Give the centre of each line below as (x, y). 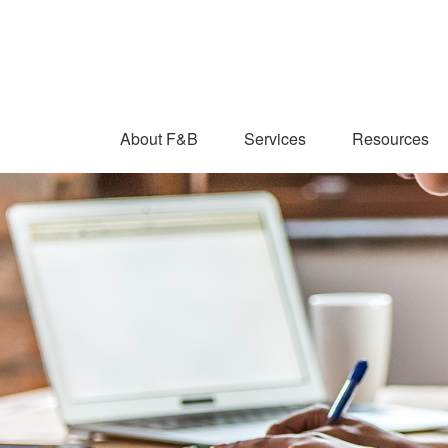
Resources (390, 139)
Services (275, 139)
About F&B (159, 139)
